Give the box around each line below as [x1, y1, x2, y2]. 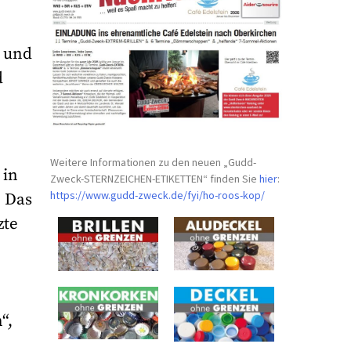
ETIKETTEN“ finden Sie [155, 171, 260, 186]
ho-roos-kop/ [203, 187, 266, 202]
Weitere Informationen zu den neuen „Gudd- [50, 154, 257, 169]
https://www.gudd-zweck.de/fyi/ [50, 187, 204, 202]
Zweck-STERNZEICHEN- [50, 171, 156, 186]
